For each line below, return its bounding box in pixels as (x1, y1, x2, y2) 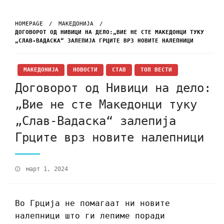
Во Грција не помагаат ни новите (15, 198, 170, 208)
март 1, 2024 (26, 165, 68, 173)
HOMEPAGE (15, 20, 43, 27)
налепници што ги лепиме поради (15, 211, 165, 221)
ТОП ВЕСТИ (140, 66, 172, 73)
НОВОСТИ (73, 66, 97, 73)
